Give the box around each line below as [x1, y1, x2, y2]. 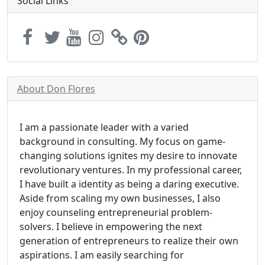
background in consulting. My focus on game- [20, 135, 225, 148]
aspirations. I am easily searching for [20, 248, 184, 261]
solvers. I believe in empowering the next [20, 220, 202, 233]
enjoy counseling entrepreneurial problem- [20, 206, 212, 219]
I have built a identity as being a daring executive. [20, 177, 239, 190]
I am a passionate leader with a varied [20, 121, 189, 134]
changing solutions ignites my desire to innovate [20, 149, 237, 162]
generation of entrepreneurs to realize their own [20, 234, 238, 247]
